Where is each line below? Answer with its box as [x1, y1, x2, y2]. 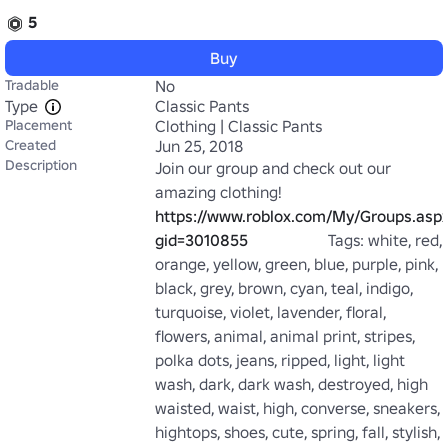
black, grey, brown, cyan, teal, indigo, [155, 278, 413, 298]
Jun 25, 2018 [155, 136, 243, 156]
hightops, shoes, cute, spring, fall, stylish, [155, 422, 440, 442]
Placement [5, 116, 72, 134]
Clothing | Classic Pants [155, 116, 322, 136]
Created [5, 136, 56, 154]
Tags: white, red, [248, 230, 442, 250]
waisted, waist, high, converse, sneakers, [155, 398, 440, 418]
